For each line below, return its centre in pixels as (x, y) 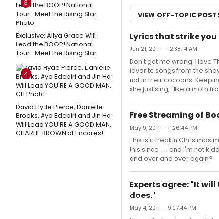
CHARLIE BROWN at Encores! (59, 133)
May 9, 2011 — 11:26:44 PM (163, 128)
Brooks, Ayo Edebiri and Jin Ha (63, 116)
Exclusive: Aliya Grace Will (56, 35)
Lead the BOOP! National (54, 44)
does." (142, 195)
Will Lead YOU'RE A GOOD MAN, (64, 124)
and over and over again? (171, 159)
